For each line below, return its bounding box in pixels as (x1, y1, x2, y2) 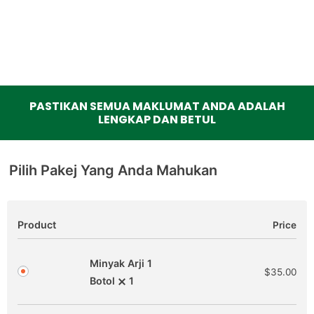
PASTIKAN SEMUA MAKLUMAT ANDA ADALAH (29, 98, 285, 114)
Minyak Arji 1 (90, 257, 153, 269)
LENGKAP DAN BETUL (98, 111, 216, 128)
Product (18, 219, 56, 231)
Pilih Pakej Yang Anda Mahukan (9, 162, 217, 179)
